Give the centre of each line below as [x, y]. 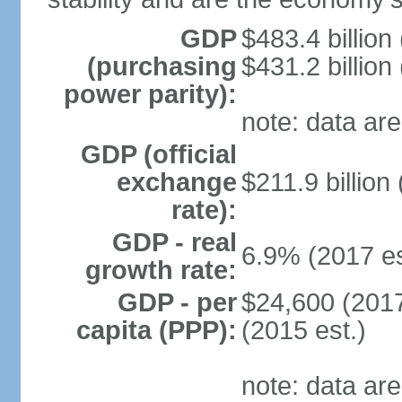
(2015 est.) [303, 330]
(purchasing [162, 66]
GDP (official [158, 154]
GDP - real [174, 242]
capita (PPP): [156, 330]
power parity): [150, 94]
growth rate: [161, 270]
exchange [176, 182]
